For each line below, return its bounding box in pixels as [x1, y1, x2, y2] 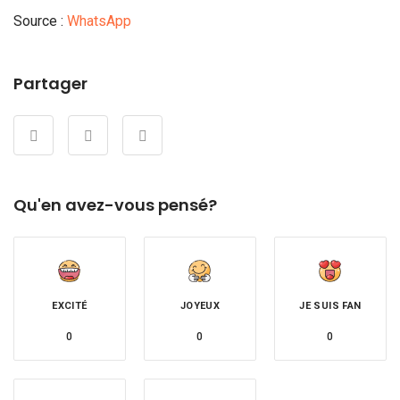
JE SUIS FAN [299, 299, 362, 312]
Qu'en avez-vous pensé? [13, 193, 217, 216]
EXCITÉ [52, 299, 87, 312]
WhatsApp [67, 12, 131, 29]
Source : [13, 12, 67, 29]
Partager [13, 71, 87, 95]
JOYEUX [179, 299, 221, 312]
